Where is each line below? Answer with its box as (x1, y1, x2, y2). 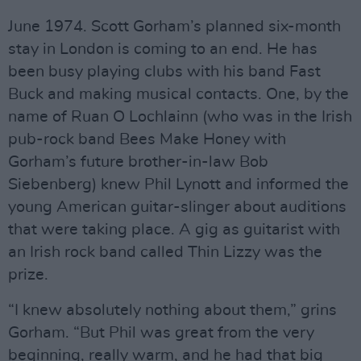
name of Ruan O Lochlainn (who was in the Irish (8, 109, 352, 125)
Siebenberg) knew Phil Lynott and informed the (8, 176, 349, 193)
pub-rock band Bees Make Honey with (8, 131, 286, 147)
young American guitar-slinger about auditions (8, 199, 346, 215)
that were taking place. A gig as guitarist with (8, 222, 340, 238)
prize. (8, 267, 48, 283)
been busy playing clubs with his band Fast (8, 64, 321, 80)
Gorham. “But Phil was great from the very (8, 325, 314, 341)
